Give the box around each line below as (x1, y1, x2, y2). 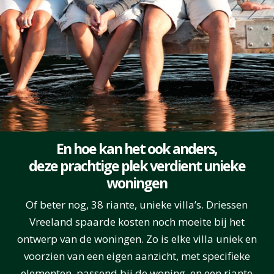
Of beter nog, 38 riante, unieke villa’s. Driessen (26, 197, 248, 212)
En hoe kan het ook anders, (56, 138, 218, 158)
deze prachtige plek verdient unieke (28, 155, 245, 176)
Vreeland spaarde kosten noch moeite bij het (29, 214, 245, 229)
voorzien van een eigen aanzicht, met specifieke (23, 248, 250, 263)
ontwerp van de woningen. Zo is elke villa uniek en (17, 231, 257, 246)
